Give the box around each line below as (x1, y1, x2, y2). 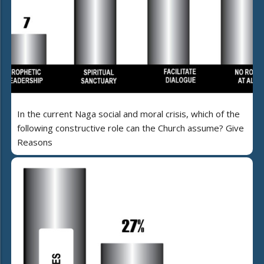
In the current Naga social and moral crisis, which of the (17, 108, 240, 120)
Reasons (17, 136, 52, 148)
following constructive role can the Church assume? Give (17, 122, 244, 134)
